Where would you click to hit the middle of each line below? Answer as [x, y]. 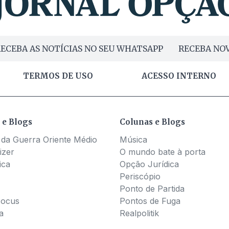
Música [133, 140]
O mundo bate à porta [163, 152]
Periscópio [140, 177]
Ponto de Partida [152, 189]
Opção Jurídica [149, 164]
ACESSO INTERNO [179, 76]
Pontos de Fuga [150, 201]
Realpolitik [139, 213]
